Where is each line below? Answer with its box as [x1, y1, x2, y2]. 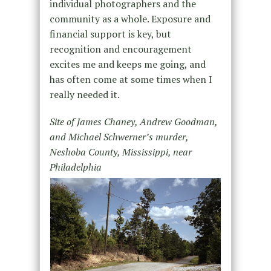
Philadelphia [49, 160, 102, 174]
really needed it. [49, 87, 120, 101]
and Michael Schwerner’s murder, [49, 129, 188, 143]
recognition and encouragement [49, 42, 192, 56]
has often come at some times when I [49, 72, 212, 86]
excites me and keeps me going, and [49, 57, 206, 71]
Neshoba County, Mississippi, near [49, 145, 192, 158]
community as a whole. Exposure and [49, 11, 211, 25]
